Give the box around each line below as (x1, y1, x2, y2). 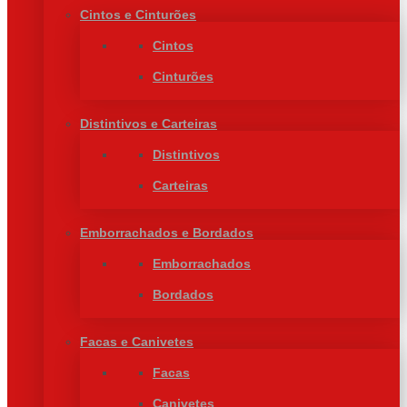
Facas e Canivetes (80, 334, 194, 349)
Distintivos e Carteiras (80, 116, 217, 131)
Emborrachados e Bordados (80, 225, 253, 240)
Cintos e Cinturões (80, 7, 196, 22)
